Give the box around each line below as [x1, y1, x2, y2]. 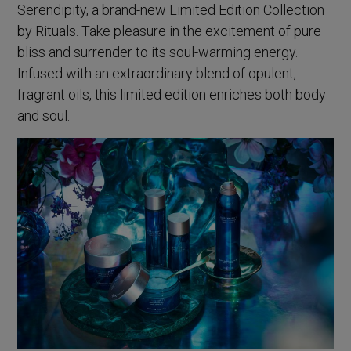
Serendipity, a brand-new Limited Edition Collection [17, 2, 325, 19]
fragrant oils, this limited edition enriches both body [17, 86, 327, 103]
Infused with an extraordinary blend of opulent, [17, 65, 297, 82]
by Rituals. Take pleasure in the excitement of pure [17, 23, 322, 40]
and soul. [17, 107, 71, 125]
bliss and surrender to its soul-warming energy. [17, 44, 299, 61]
